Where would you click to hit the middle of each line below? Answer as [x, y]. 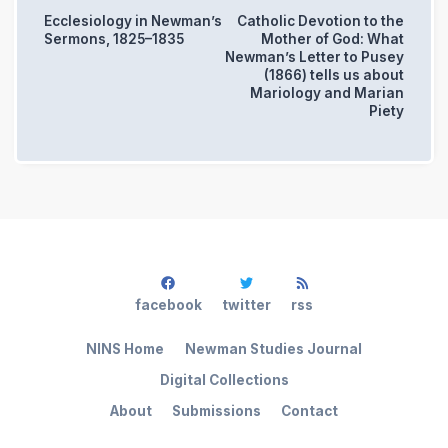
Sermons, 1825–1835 [113, 39]
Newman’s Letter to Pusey [315, 57]
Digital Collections [224, 380]
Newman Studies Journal [273, 349]
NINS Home [125, 349]
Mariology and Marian [327, 93]
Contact [310, 411]
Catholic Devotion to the [321, 21]
